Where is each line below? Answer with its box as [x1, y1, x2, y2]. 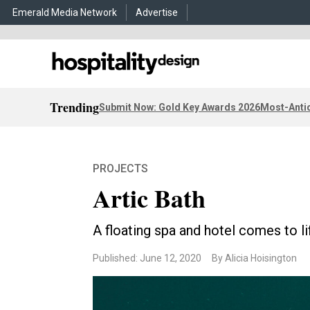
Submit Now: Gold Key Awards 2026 [99, 101, 260, 113]
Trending [50, 98, 99, 116]
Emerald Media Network [12, 7, 117, 18]
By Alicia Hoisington [212, 253, 298, 264]
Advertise [136, 7, 178, 18]
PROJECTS [93, 162, 149, 175]
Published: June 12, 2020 [93, 253, 202, 264]
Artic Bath [93, 180, 206, 216]
